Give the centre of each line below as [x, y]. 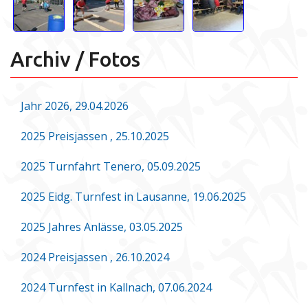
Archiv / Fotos [75, 59]
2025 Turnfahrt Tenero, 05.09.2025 [111, 166]
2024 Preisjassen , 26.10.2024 [95, 257]
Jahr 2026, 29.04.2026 [75, 106]
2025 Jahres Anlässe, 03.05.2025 [102, 227]
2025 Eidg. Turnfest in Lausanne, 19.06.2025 [133, 196]
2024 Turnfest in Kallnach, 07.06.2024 [116, 287]
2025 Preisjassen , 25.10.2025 [95, 136]
